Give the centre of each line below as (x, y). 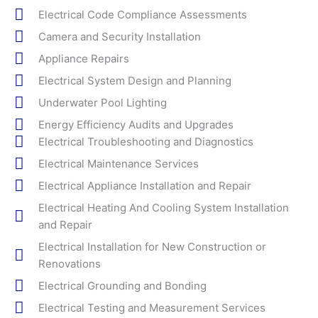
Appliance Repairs (83, 58)
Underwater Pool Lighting (102, 102)
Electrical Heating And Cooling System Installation (163, 207)
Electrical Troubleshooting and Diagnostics (146, 141)
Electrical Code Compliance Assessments (142, 14)
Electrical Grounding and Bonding (122, 285)
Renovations (69, 263)
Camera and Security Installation (119, 36)
